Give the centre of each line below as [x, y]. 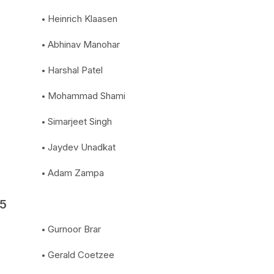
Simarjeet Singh [80, 121]
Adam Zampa [76, 173]
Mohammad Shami [87, 96]
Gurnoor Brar [74, 229]
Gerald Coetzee [81, 255]
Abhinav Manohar [84, 44]
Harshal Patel [75, 70]
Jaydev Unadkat [82, 147]
